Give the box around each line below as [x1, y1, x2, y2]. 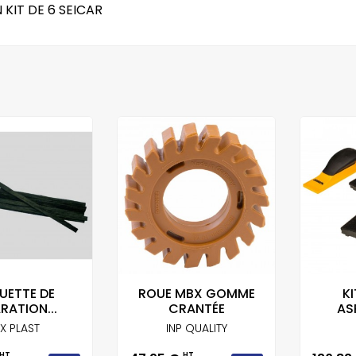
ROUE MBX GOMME [137, 284, 255, 303]
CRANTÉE [168, 300, 225, 318]
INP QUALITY [165, 320, 227, 336]
